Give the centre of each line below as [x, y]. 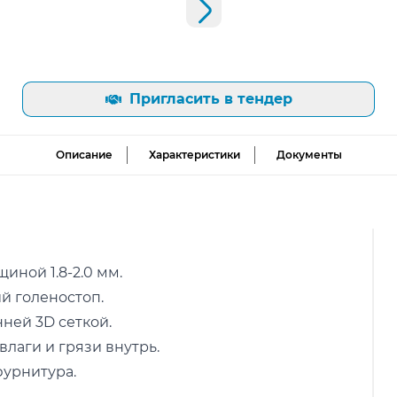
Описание [84, 155]
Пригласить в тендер [210, 99]
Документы [309, 155]
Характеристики [194, 155]
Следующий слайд [136, 18]
